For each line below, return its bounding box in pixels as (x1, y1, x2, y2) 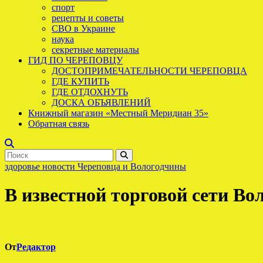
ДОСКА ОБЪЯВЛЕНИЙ (52, 97, 151, 107)
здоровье (5, 161, 42, 171)
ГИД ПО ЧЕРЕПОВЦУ (28, 55, 123, 65)
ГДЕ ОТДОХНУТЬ (52, 87, 128, 97)
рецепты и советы (52, 13, 124, 23)
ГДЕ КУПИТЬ (52, 76, 109, 86)
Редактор (16, 242, 56, 252)
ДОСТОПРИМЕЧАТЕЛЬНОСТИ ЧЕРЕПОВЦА (52, 66, 247, 76)
